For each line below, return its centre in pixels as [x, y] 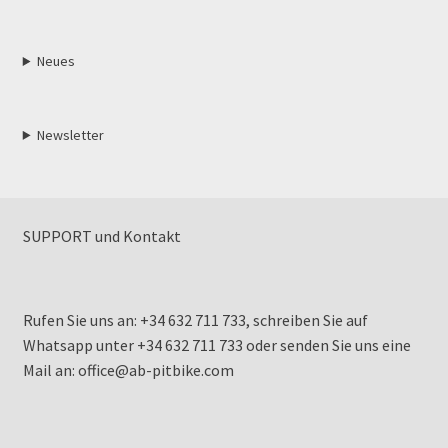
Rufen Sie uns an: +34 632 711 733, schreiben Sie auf [195, 320]
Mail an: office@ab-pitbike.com [128, 370]
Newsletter [71, 134]
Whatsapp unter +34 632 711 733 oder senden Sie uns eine [216, 345]
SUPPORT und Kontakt [101, 235]
